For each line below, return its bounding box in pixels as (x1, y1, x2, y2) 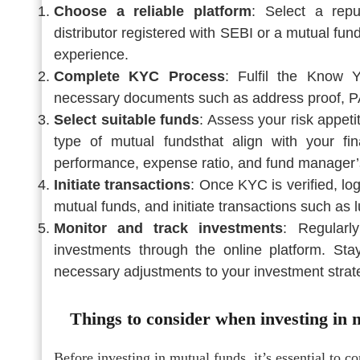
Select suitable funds (54, 111, 200, 128)
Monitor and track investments (54, 219, 284, 236)
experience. (54, 46, 129, 63)
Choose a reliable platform (54, 2, 252, 19)
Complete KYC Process (54, 67, 225, 84)
